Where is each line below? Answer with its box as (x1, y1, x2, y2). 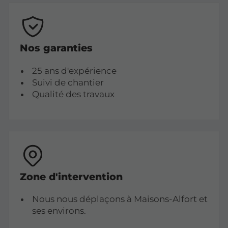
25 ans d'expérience (32, 65, 117, 76)
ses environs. (32, 206, 86, 216)
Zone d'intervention (20, 170, 123, 183)
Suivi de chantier (32, 77, 104, 88)
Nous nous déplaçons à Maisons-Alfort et (32, 194, 208, 205)
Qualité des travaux (32, 89, 115, 99)
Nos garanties (20, 41, 93, 54)
